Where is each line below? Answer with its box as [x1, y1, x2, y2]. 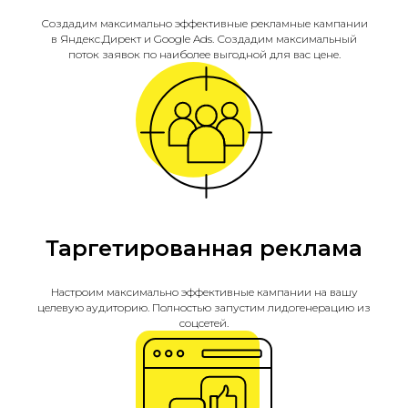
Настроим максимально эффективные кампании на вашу [50, 285, 358, 299]
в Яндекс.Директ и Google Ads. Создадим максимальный [51, 32, 357, 46]
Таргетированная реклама [46, 235, 362, 261]
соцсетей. [179, 316, 229, 330]
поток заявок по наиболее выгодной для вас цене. [67, 47, 341, 61]
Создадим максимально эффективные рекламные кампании [40, 16, 368, 30]
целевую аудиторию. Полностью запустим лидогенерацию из [37, 301, 371, 314]
